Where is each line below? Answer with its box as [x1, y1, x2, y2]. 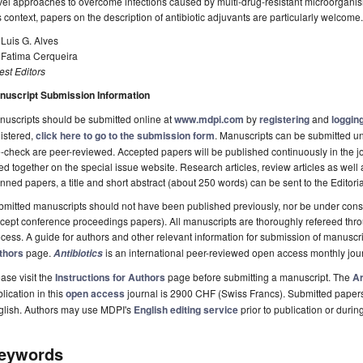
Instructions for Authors [55, 270, 165, 285]
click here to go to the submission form [36, 128, 215, 143]
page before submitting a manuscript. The [165, 270, 352, 284]
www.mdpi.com [174, 112, 244, 127]
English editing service [134, 302, 238, 318]
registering [259, 112, 310, 127]
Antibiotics [53, 246, 103, 261]
